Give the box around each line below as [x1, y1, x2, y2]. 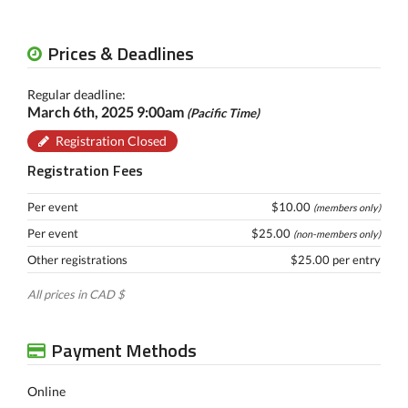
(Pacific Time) [187, 106, 260, 120]
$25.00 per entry [291, 252, 381, 267]
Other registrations [27, 252, 127, 267]
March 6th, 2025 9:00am [27, 103, 187, 120]
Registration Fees [27, 159, 143, 181]
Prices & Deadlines [47, 39, 194, 67]
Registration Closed [56, 133, 167, 148]
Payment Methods [51, 336, 197, 364]
